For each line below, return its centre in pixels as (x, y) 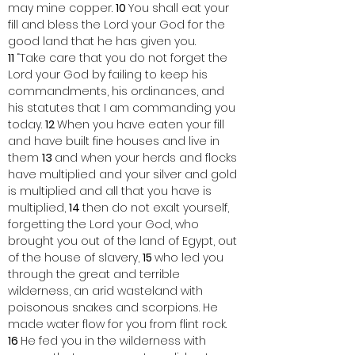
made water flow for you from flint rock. (119, 324)
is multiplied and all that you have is (111, 191)
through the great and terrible (95, 274)
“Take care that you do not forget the (124, 58)
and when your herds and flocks (147, 158)
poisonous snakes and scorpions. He (115, 307)
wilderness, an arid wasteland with (107, 291)
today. (27, 124)
